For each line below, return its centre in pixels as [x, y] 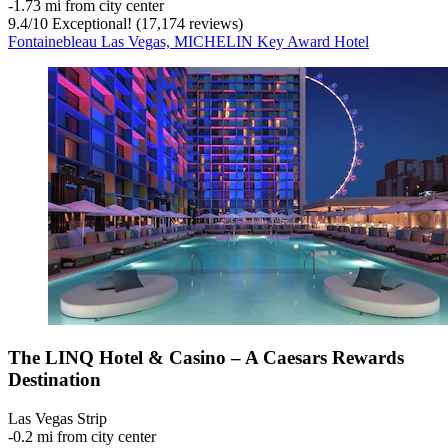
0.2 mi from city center [84, 436]
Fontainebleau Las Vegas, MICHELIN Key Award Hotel [188, 41]
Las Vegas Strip [57, 418]
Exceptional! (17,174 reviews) [145, 23]
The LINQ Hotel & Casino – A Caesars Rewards [206, 358]
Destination [54, 380]
